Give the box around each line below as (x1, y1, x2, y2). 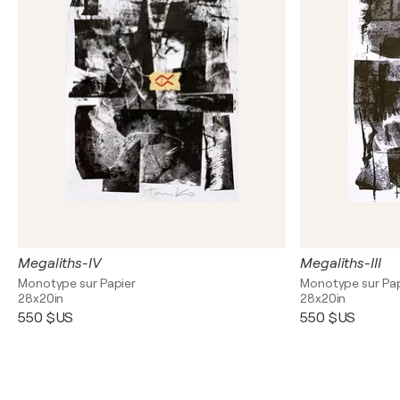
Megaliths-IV (18, 255, 101, 271)
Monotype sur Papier (18, 276, 137, 290)
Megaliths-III (300, 255, 381, 271)
